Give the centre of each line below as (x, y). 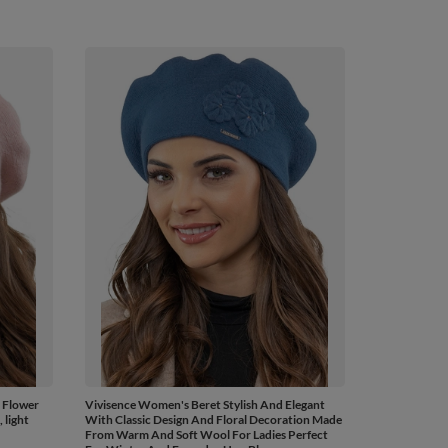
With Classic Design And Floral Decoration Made (213, 419)
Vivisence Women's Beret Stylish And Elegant (204, 404)
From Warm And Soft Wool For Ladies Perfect (206, 434)
